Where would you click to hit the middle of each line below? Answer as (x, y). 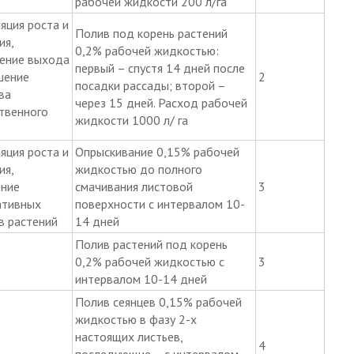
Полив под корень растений (151, 33)
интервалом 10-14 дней (141, 279)
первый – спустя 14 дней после (160, 68)
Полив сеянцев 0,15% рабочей (158, 301)
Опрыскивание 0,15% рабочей (157, 151)
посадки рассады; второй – (150, 85)
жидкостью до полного (138, 169)
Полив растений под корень (151, 244)
